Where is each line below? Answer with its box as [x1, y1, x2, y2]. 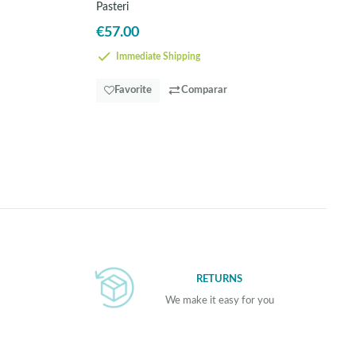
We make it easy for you [164, 296, 274, 307]
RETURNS [196, 273, 242, 284]
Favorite [114, 84, 152, 95]
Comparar [181, 84, 227, 95]
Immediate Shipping [114, 52, 200, 61]
